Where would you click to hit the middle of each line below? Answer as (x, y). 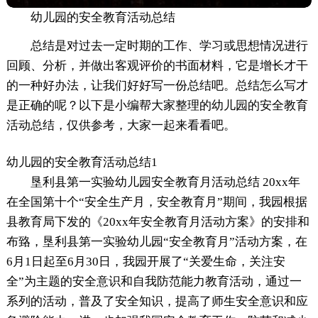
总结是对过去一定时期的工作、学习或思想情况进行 (169, 45)
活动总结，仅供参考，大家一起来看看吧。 (121, 125)
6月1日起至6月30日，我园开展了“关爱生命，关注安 (146, 261)
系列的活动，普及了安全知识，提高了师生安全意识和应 (157, 301)
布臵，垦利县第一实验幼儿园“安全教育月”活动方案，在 (157, 241)
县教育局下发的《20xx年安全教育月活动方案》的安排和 (158, 221)
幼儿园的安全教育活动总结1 (82, 162)
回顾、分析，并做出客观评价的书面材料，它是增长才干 (157, 65)
